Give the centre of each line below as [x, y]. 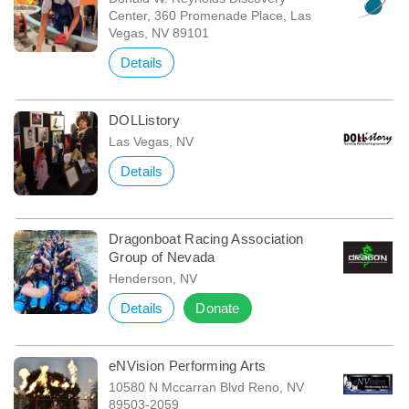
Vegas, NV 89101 [158, 32]
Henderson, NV [152, 278]
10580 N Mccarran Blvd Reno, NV [206, 387]
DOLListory [144, 120]
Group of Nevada [162, 257]
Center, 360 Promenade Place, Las [210, 15]
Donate [218, 308]
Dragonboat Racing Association [206, 238]
